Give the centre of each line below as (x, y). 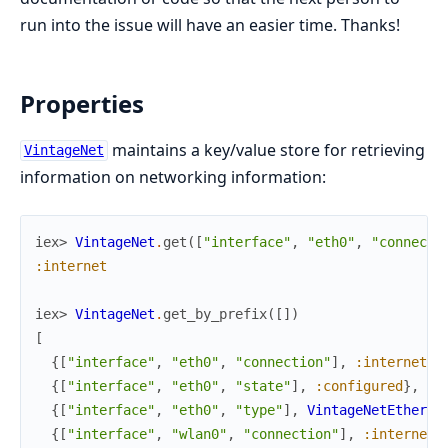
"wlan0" (199, 433)
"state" (263, 385)
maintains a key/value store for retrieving (266, 149)
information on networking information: (173, 176)
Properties (82, 103)
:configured (359, 385)
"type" (259, 409)
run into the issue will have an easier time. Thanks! (210, 25)
